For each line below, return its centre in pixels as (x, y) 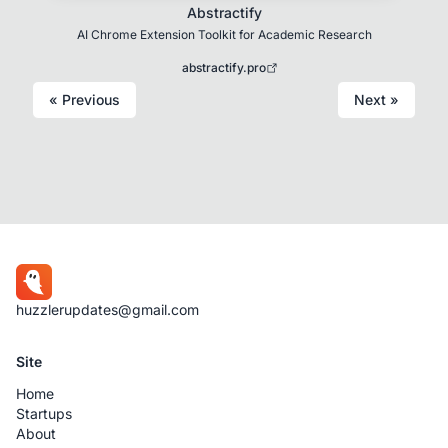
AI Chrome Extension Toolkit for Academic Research (224, 34)
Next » (376, 99)
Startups (44, 413)
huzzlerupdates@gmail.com (107, 309)
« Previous (84, 99)
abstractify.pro (224, 67)
